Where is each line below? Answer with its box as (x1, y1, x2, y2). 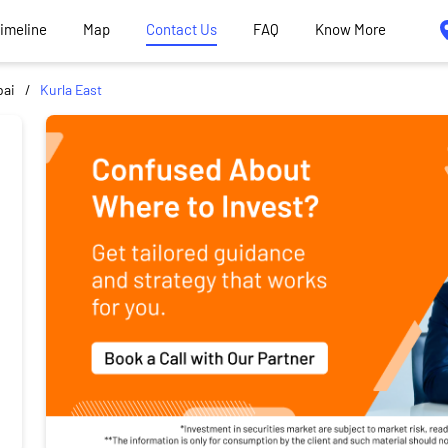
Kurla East (40, 80, 102, 98)
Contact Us (146, 20, 217, 39)
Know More (315, 20, 386, 39)
